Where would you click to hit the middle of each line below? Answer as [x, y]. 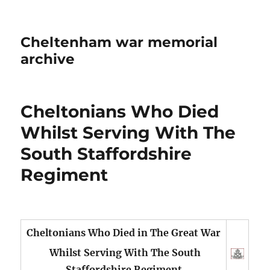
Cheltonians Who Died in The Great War [124, 233]
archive [48, 59]
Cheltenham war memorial [119, 42]
